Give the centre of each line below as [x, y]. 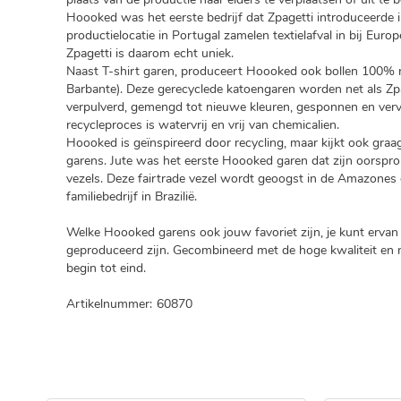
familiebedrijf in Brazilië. [132, 197]
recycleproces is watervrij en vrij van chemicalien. [203, 125]
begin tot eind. [106, 269]
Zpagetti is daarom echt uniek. [150, 54]
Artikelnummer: [109, 304]
